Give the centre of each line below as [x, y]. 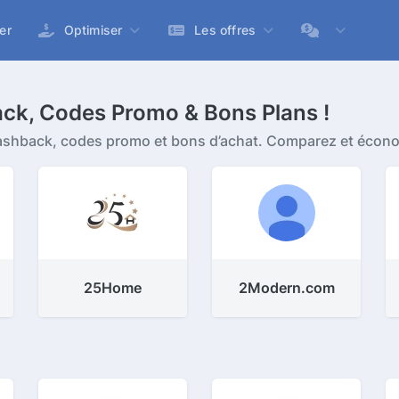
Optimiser [93, 30]
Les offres [225, 30]
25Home [112, 288]
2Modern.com [286, 288]
